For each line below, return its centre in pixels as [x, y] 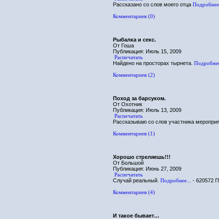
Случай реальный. [137, 180]
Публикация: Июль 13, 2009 [147, 110]
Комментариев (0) [134, 16]
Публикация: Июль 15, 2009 [147, 51]
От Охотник [128, 104]
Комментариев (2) [134, 75]
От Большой [128, 163]
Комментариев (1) [134, 133]
